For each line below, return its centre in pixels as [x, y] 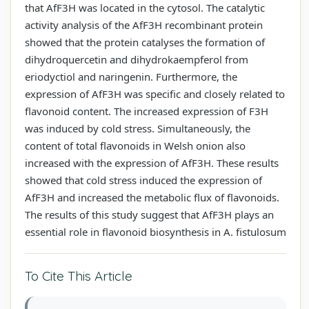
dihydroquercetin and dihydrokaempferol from [137, 59]
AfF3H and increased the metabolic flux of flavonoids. [152, 197]
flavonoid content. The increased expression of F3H [147, 111]
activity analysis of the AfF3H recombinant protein [144, 24]
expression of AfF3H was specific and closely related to [155, 93]
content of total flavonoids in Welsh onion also [135, 145]
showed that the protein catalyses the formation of [145, 42]
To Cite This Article [79, 276]
